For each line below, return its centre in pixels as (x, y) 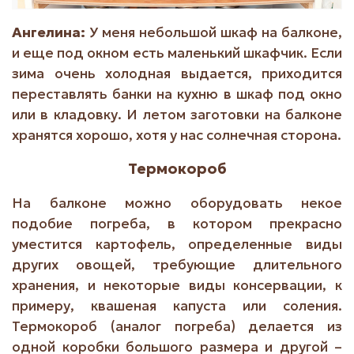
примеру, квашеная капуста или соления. (177, 306)
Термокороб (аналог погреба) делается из (177, 327)
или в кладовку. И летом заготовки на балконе (177, 115)
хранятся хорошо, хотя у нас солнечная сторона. (177, 136)
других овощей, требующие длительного (177, 265)
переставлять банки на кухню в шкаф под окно (177, 94)
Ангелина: (49, 33)
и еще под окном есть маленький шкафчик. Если (177, 53)
